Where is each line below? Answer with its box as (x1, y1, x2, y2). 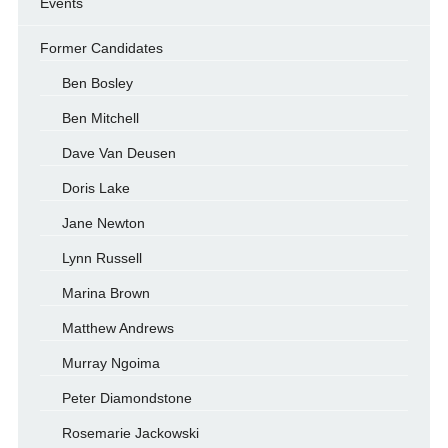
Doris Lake (61, 180, 130, 196)
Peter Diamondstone (61, 390, 192, 406)
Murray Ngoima (61, 355, 160, 371)
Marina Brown (61, 285, 150, 301)
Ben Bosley (61, 75, 133, 91)
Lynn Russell (61, 250, 142, 266)
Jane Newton (61, 215, 145, 231)
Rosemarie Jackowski (61, 425, 199, 441)
